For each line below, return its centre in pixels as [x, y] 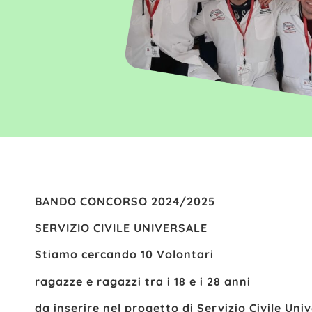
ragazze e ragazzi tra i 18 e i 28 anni [143, 281]
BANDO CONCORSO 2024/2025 [125, 201]
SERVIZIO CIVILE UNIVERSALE [121, 227]
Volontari [184, 255]
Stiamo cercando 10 [94, 255]
